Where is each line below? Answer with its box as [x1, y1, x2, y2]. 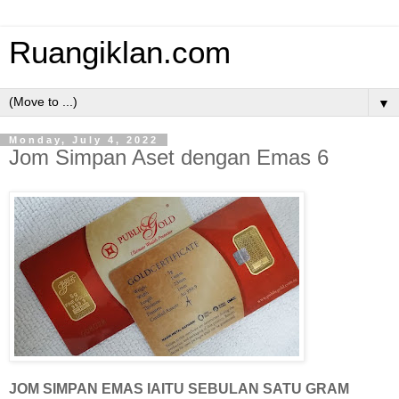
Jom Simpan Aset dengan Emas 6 [9, 145, 329, 169]
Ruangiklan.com [9, 36, 231, 69]
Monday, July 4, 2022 [9, 134, 159, 145]
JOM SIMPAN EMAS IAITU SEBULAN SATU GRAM [9, 380, 349, 396]
